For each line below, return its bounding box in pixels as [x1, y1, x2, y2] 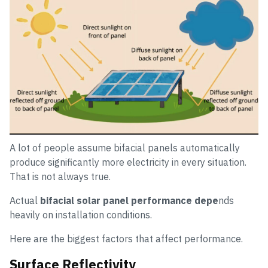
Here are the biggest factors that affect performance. [10, 233, 243, 245]
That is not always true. [10, 170, 111, 183]
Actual [10, 194, 40, 207]
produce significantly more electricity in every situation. [10, 156, 246, 169]
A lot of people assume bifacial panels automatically [10, 142, 240, 154]
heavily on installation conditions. [10, 209, 152, 221]
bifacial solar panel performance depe [40, 194, 218, 207]
